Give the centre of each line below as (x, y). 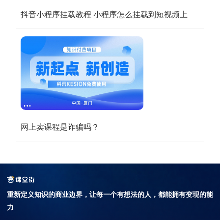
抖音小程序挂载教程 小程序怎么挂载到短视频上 (104, 14)
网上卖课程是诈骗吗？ (60, 127)
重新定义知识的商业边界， (48, 194)
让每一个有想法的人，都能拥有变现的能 (151, 194)
